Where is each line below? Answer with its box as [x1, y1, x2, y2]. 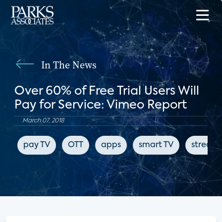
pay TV [23, 141, 50, 149]
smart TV [138, 141, 173, 149]
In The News [41, 58, 97, 72]
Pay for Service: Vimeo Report [14, 99, 187, 111]
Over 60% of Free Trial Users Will [14, 85, 199, 97]
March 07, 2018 [22, 118, 64, 124]
